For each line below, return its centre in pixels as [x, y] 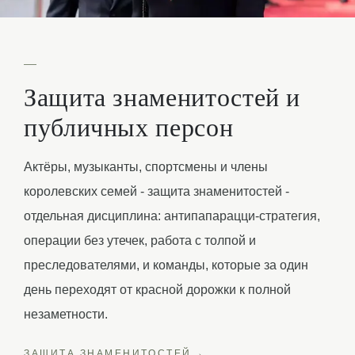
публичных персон [129, 126]
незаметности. [66, 314]
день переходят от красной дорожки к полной [157, 290]
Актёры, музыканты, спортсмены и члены [146, 167]
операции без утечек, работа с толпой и [140, 240]
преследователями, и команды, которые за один [166, 265]
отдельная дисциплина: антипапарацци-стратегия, [172, 216]
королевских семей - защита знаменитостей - [157, 191]
